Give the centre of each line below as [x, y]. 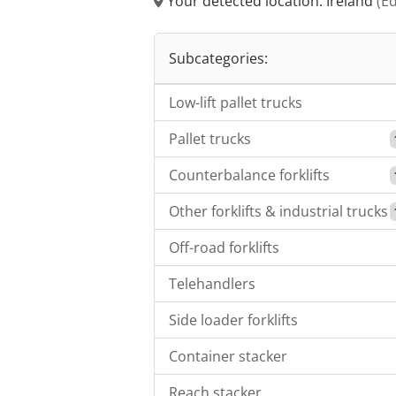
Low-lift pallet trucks [236, 103]
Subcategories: [218, 59]
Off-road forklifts [224, 248]
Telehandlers [212, 284]
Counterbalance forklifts [249, 175]
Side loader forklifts [233, 320]
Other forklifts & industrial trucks [278, 212]
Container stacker [228, 357]
